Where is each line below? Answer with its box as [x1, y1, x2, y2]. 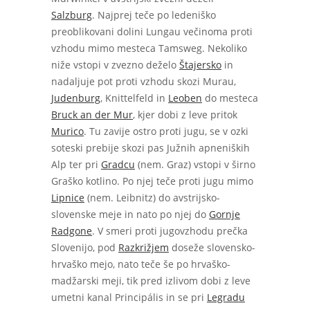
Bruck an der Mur [51, 108, 133, 121]
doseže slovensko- [169, 241, 255, 254]
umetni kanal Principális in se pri [51, 291, 207, 304]
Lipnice [51, 191, 84, 204]
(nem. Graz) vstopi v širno [135, 158, 255, 171]
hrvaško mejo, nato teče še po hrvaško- [51, 257, 230, 271]
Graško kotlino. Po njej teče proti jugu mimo [51, 174, 253, 188]
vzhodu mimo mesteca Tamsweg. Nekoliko [51, 42, 247, 55]
